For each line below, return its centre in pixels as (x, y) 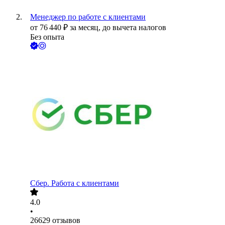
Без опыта (47, 37)
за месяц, (86, 28)
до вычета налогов (134, 28)
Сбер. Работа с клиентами (75, 183)
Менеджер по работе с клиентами (88, 17)
